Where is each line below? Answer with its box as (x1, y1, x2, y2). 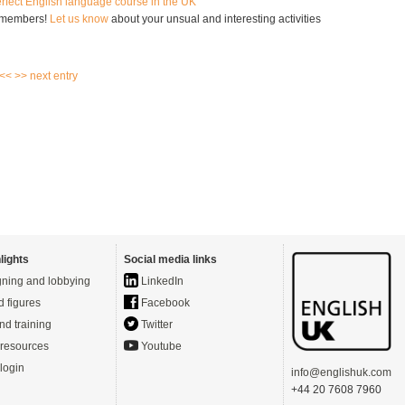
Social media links (124, 253, 217, 266)
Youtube (138, 340, 182, 353)
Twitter (138, 318, 173, 331)
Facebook (138, 297, 190, 309)
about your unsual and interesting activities (108, 13, 321, 25)
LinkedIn (138, 275, 184, 287)
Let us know (50, 13, 108, 25)
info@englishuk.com (291, 366, 391, 379)
